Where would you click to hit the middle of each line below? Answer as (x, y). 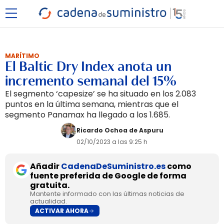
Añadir (45, 166)
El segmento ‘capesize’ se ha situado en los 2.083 (100, 94)
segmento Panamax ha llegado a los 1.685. (87, 115)
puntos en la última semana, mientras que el (92, 104)
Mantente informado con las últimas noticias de (107, 194)
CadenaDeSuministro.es (113, 166)
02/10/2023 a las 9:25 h (112, 142)
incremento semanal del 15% (91, 81)
